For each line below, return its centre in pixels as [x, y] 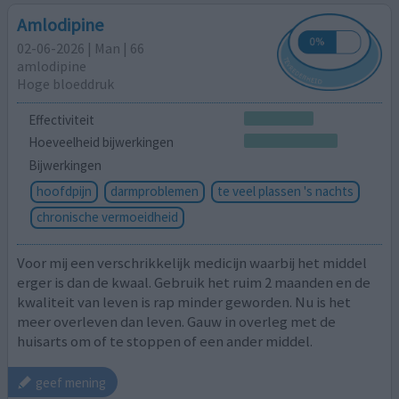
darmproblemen [154, 191]
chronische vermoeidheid [107, 217]
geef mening [71, 382]
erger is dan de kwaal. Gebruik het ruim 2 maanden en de [194, 282]
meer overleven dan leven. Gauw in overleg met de [177, 321]
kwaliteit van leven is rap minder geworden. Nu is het [184, 301]
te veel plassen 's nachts [285, 191]
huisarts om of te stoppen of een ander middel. [165, 341]
